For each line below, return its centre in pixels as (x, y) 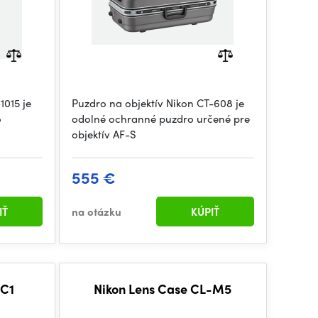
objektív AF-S (104, 134)
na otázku (96, 212)
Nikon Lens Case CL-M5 (163, 289)
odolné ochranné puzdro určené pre (160, 119)
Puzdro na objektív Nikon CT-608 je (158, 103)
